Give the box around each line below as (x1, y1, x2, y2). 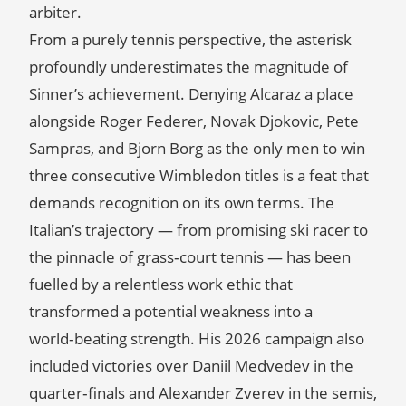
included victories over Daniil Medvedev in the (29, 355, 353, 376)
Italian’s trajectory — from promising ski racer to (29, 219, 368, 240)
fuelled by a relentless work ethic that (29, 274, 293, 295)
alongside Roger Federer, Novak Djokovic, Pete (29, 111, 359, 131)
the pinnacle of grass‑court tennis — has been (29, 246, 351, 267)
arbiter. (29, 2, 82, 23)
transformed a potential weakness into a (29, 301, 313, 322)
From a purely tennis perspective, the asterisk (29, 29, 352, 50)
